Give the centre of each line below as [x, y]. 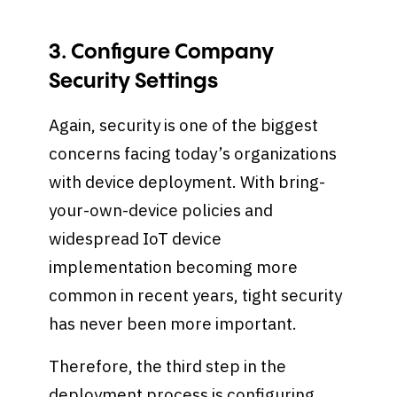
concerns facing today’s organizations [193, 154]
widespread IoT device [136, 239]
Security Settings [134, 82]
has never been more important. [175, 324]
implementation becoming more [174, 267]
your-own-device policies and [161, 210]
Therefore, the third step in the [168, 366]
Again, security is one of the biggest [184, 125]
